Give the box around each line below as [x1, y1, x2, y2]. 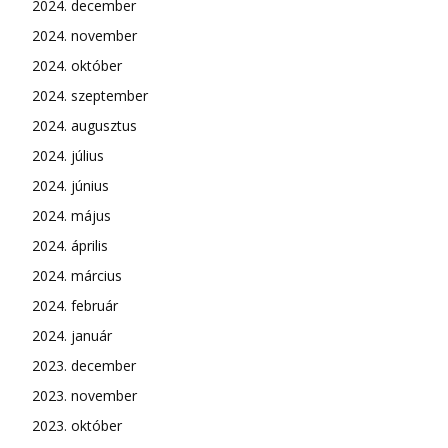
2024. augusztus [32, 116, 137, 135]
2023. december [32, 356, 136, 375]
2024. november [32, 26, 137, 45]
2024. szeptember [32, 86, 148, 105]
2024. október [32, 56, 122, 75]
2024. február [32, 296, 118, 315]
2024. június [32, 176, 109, 195]
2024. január [32, 326, 112, 345]
